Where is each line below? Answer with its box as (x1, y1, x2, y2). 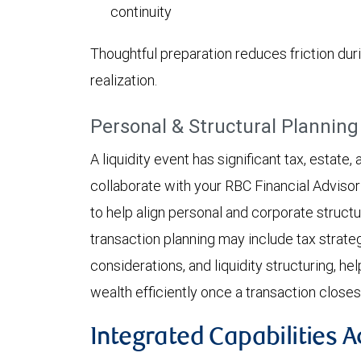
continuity (110, 2, 172, 22)
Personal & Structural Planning (90, 114, 359, 139)
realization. (90, 71, 157, 90)
